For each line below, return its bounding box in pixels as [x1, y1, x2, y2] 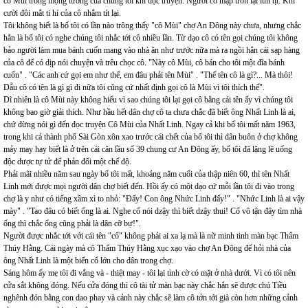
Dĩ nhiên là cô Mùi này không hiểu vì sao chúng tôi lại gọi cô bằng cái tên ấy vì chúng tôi [3, 95, 293, 104]
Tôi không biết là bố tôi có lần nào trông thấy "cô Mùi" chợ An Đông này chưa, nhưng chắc [3, 21, 301, 30]
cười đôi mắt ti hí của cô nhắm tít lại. [3, 8, 121, 18]
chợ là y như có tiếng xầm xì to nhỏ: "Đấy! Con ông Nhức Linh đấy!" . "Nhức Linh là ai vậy [3, 194, 305, 203]
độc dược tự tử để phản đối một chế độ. [3, 157, 131, 166]
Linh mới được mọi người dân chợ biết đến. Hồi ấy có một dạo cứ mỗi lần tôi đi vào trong [3, 181, 294, 191]
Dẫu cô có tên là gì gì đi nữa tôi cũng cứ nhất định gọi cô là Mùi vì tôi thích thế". [3, 82, 265, 92]
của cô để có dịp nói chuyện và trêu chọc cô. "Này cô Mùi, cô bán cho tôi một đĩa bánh [3, 58, 285, 67]
